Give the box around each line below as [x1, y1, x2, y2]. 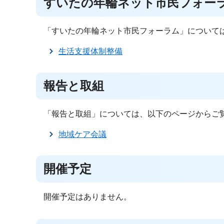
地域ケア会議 [58, 130, 106, 138]
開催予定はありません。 [43, 192, 131, 201]
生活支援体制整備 [58, 47, 122, 55]
